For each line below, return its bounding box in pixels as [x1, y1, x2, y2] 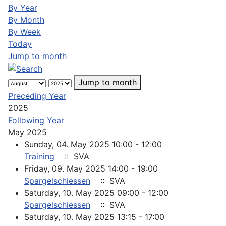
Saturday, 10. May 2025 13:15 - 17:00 [24, 212, 164, 222]
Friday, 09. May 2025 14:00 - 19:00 [24, 163, 158, 174]
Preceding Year [8, 91, 66, 101]
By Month [8, 14, 44, 25]
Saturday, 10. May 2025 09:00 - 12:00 [24, 188, 168, 198]
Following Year [8, 115, 64, 126]
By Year [8, 2, 37, 13]
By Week [8, 26, 41, 37]
